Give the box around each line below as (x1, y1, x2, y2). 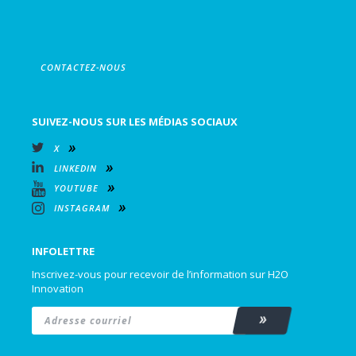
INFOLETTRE (32, 244, 95, 258)
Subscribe (257, 311, 306, 324)
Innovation (32, 281, 84, 296)
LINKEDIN (54, 162, 98, 174)
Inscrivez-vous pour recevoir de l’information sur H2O (32, 267, 289, 281)
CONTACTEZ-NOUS (41, 61, 127, 73)
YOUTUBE (54, 182, 99, 194)
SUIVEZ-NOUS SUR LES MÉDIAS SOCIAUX (32, 114, 238, 129)
